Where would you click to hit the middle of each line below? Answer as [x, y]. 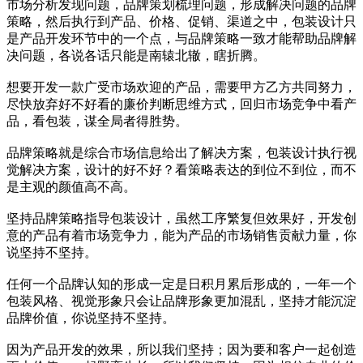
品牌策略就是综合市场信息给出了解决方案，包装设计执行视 [181, 152]
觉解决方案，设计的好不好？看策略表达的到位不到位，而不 [181, 169]
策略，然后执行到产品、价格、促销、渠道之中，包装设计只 [181, 21]
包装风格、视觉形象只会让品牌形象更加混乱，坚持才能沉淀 [181, 301]
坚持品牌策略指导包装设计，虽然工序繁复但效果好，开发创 [181, 218]
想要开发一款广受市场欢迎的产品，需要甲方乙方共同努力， [181, 87]
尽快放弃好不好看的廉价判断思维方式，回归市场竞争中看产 [181, 104]
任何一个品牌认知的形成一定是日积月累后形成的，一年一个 [181, 284]
